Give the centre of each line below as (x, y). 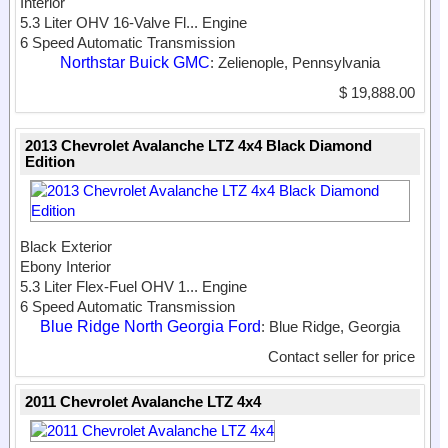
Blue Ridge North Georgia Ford (150, 327)
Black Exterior (66, 247)
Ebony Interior (65, 267)
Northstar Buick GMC (135, 63)
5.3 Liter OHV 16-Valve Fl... (109, 23)
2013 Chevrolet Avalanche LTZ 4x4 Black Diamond (198, 146)
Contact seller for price (341, 357)
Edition (50, 162)
